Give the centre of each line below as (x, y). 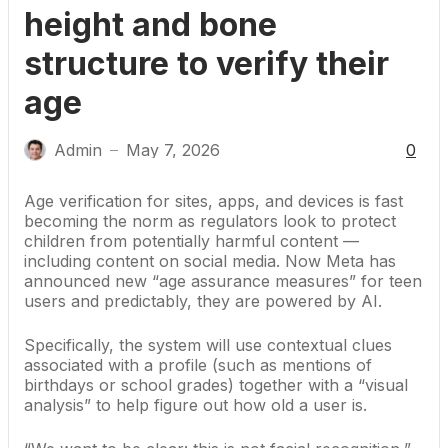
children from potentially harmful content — (191, 241)
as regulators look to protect (284, 221)
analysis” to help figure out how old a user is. (195, 405)
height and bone (150, 24)
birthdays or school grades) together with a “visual (216, 385)
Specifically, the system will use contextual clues (208, 345)
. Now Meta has (336, 261)
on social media (217, 261)
